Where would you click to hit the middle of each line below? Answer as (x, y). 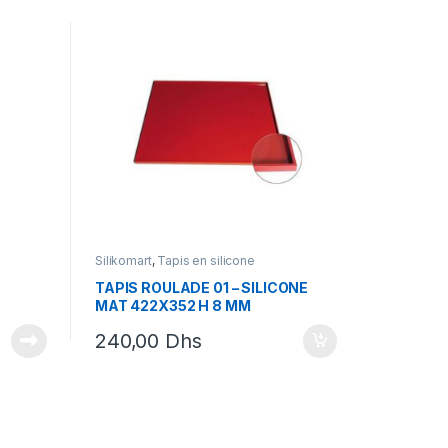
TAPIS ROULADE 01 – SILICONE (201, 288)
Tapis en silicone (206, 260)
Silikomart (123, 260)
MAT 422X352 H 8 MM (172, 306)
